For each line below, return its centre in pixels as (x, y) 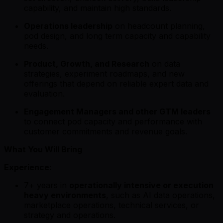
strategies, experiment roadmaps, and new (104, 73)
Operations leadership (68, 26)
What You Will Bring (43, 149)
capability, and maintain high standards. (98, 8)
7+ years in (47, 185)
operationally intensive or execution (141, 185)
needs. (36, 46)
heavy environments (65, 195)
